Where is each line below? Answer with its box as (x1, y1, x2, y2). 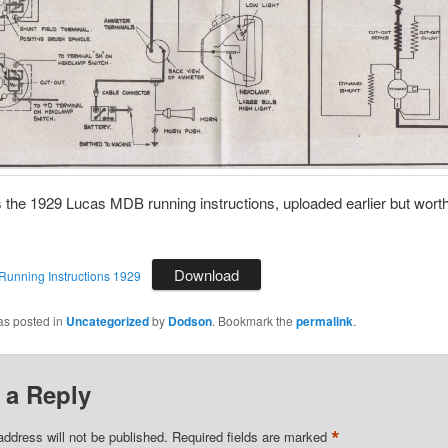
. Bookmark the (211, 311, 296, 329)
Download (174, 264, 240, 286)
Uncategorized (65, 311, 149, 330)
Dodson (167, 311, 212, 330)
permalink (295, 311, 353, 330)
